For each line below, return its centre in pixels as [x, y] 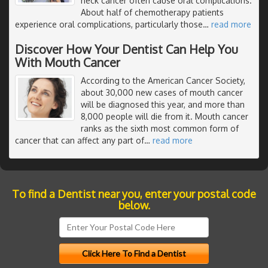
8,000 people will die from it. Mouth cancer [165, 116]
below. [134, 205]
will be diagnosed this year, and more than [163, 104]
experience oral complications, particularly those [109, 24]
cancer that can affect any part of [80, 140]
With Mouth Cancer [68, 62]
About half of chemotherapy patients [152, 12]
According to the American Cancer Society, [163, 80]
